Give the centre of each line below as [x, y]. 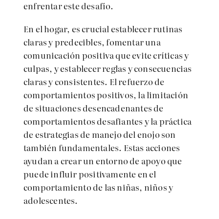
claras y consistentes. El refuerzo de [94, 81]
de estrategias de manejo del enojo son [100, 134]
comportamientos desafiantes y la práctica [108, 121]
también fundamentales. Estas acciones [102, 147]
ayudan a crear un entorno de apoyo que [103, 161]
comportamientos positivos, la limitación [106, 95]
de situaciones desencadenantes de [94, 108]
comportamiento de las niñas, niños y [99, 187]
